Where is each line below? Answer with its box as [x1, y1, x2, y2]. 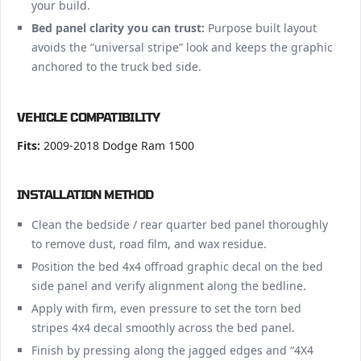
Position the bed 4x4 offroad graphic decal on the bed [31, 258, 323, 274]
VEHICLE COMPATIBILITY [17, 109, 160, 124]
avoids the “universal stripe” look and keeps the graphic [31, 39, 333, 55]
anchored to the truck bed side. [31, 58, 201, 74]
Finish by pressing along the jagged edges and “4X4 [31, 342, 313, 358]
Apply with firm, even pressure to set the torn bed [31, 300, 301, 316]
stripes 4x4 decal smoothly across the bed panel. [31, 319, 295, 335]
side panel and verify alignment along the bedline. [31, 277, 306, 293]
